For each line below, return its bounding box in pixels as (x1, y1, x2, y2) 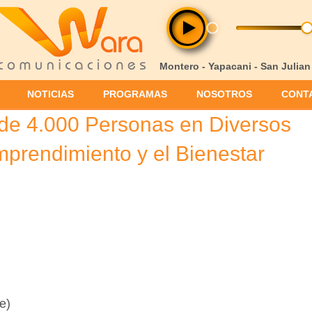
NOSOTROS (196, 88, 252, 100)
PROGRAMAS (103, 88, 167, 100)
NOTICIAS (27, 88, 74, 100)
